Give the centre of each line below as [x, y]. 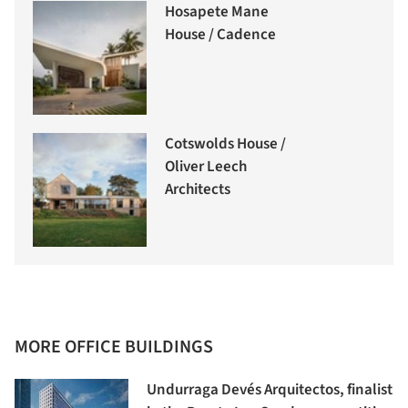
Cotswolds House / [225, 143]
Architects [198, 189]
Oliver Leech [206, 166]
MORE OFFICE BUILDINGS [114, 347]
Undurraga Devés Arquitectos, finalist [270, 389]
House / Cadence [220, 34]
